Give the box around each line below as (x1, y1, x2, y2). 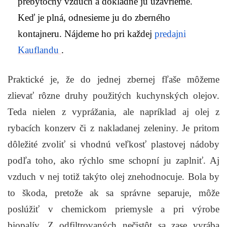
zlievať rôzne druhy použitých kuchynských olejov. (8, 90, 219, 101)
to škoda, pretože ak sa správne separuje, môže (8, 187, 219, 199)
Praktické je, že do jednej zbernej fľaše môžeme (8, 74, 219, 85)
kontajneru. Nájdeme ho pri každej (18, 28, 155, 40)
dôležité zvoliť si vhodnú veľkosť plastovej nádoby (8, 139, 219, 150)
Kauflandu (18, 45, 59, 56)
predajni (155, 28, 186, 40)
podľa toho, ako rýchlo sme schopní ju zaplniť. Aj (8, 155, 219, 166)
